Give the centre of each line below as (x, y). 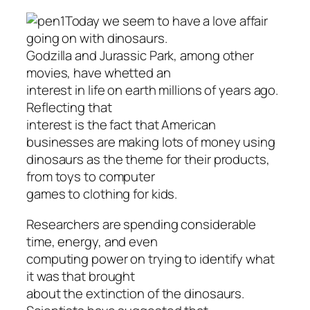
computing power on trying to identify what (151, 258)
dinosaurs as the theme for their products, (148, 159)
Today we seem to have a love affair (166, 21)
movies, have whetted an (99, 73)
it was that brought (81, 276)
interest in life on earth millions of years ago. (153, 90)
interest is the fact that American (121, 125)
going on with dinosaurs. (97, 38)
